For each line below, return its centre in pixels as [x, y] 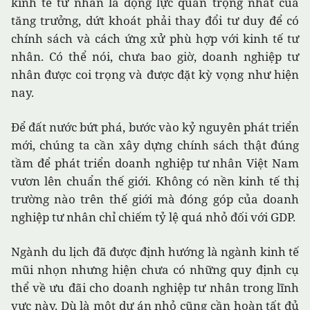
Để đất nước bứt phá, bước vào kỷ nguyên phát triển [155, 127]
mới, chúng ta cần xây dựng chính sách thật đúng [155, 145]
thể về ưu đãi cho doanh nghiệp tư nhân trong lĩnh [155, 288]
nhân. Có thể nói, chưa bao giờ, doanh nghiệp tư [155, 57]
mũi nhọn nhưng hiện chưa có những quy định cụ [155, 270]
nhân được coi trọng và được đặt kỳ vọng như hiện [155, 75]
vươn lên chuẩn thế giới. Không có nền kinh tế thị [155, 181]
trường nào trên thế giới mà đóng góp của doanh [155, 199]
